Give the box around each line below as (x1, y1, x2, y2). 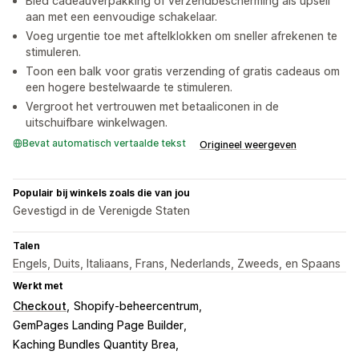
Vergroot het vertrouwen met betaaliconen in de (26, 99, 279, 114)
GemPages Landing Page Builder (13, 318, 184, 333)
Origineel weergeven (200, 139, 296, 151)
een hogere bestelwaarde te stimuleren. (26, 80, 232, 95)
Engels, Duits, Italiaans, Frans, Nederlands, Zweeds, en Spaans (13, 256, 341, 271)
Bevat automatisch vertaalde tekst (22, 137, 186, 150)
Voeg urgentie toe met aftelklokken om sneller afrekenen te (26, 29, 337, 43)
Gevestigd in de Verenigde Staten (13, 204, 190, 218)
